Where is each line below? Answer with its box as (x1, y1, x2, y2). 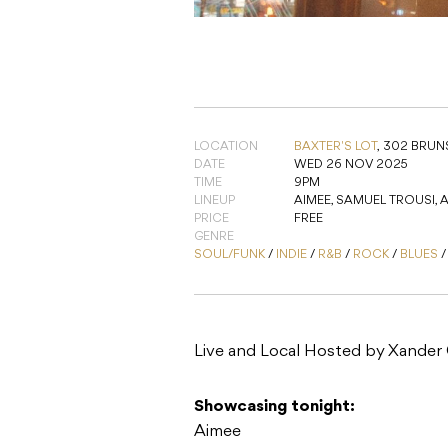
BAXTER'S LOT (294, 141, 377, 154)
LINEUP (194, 195, 235, 208)
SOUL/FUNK (194, 249, 265, 262)
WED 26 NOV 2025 (294, 159, 408, 172)
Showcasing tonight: (194, 399, 355, 416)
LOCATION (194, 141, 258, 154)
